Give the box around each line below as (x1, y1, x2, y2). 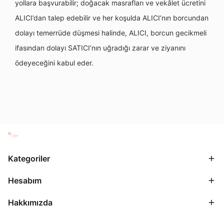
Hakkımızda (8, 197, 52, 208)
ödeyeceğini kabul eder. (15, 58, 93, 67)
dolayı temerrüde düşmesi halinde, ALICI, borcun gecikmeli (15, 28, 206, 37)
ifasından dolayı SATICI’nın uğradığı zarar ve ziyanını (15, 43, 185, 52)
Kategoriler (8, 153, 50, 164)
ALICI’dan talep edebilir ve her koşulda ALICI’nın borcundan (15, 13, 208, 22)
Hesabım (8, 175, 41, 186)
